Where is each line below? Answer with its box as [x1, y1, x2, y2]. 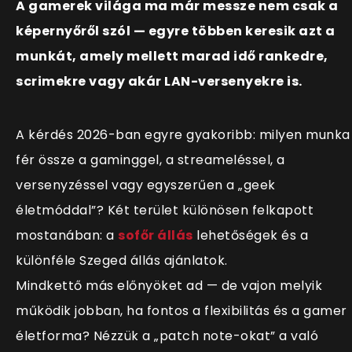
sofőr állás [118, 226, 193, 245]
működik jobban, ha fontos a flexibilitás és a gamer [16, 302, 347, 321]
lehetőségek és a [192, 226, 308, 245]
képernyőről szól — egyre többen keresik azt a [16, 22, 335, 41]
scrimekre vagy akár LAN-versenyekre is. [16, 72, 302, 91]
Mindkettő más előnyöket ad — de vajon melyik [16, 277, 322, 295]
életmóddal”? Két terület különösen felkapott [16, 201, 313, 220]
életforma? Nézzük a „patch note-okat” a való [16, 327, 318, 346]
